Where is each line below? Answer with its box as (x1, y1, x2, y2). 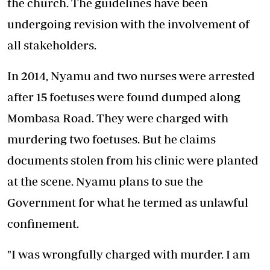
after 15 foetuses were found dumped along (7, 90, 240, 104)
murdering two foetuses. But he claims (7, 132, 216, 146)
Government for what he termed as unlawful (7, 195, 248, 210)
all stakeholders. (7, 38, 96, 52)
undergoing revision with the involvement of (7, 17, 250, 31)
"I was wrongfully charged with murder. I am (7, 247, 250, 262)
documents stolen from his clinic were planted (7, 153, 259, 168)
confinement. (7, 216, 79, 231)
